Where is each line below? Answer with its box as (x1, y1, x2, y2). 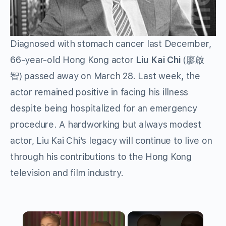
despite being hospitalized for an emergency (10, 103, 197, 114)
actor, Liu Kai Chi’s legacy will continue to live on (10, 135, 212, 146)
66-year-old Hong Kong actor (10, 54, 136, 66)
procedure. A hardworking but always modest (10, 119, 201, 130)
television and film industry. (10, 167, 124, 179)
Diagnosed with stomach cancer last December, (10, 38, 211, 49)
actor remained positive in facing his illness (10, 87, 189, 98)
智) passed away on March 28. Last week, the (10, 71, 200, 82)
